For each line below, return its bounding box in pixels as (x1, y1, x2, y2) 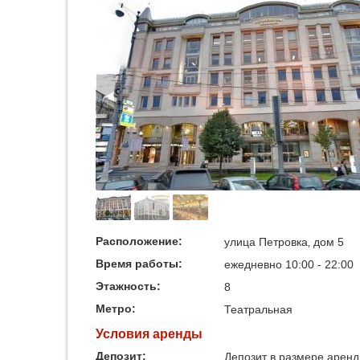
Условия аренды (96, 326, 202, 342)
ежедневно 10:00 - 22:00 (224, 258, 354, 271)
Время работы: (96, 257, 186, 270)
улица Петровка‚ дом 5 (224, 235, 344, 248)
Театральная (224, 303, 292, 316)
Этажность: (96, 280, 164, 292)
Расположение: (96, 235, 186, 247)
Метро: (96, 302, 139, 315)
